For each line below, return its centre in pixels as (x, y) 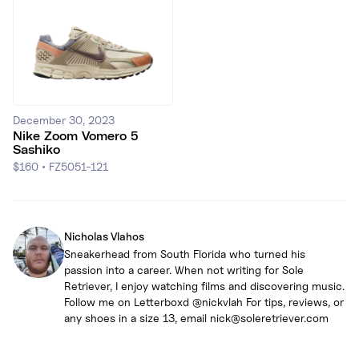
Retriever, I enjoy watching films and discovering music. (204, 285)
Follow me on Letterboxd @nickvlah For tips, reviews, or (204, 301)
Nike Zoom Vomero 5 (75, 136)
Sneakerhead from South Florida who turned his (185, 253)
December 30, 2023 (64, 119)
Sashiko (36, 149)
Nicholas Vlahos (104, 236)
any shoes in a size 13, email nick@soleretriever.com (196, 317)
